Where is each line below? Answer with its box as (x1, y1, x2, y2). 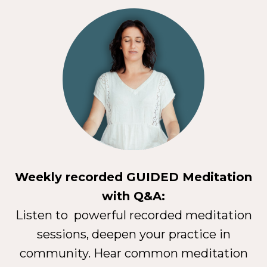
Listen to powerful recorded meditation (15, 207, 252, 222)
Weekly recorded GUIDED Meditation (15, 169, 252, 184)
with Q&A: (102, 188, 165, 203)
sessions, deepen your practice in (36, 226, 231, 241)
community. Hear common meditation (19, 246, 248, 260)
